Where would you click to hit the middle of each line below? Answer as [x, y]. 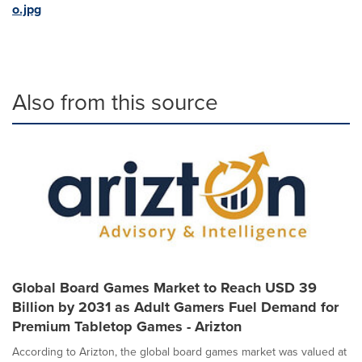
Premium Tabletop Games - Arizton [127, 326]
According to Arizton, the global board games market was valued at [179, 352]
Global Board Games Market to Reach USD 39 [164, 288]
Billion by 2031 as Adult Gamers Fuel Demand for [175, 307]
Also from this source [115, 102]
